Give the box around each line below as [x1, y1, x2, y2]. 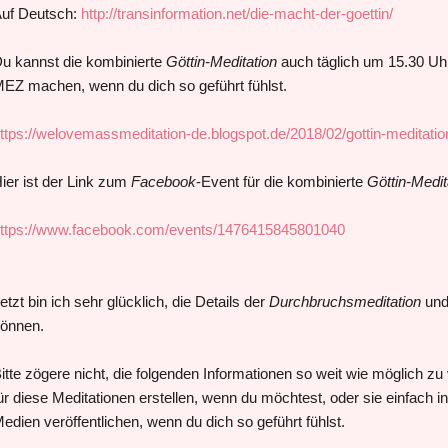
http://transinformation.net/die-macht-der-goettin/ [80, 4, 393, 22]
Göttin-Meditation [165, 52, 277, 70]
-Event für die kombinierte [195, 172, 367, 190]
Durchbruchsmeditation [268, 292, 421, 310]
